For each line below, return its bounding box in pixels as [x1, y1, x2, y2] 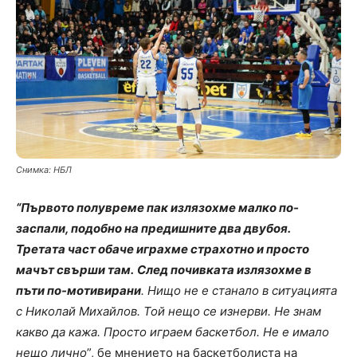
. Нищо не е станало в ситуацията [141, 282, 337, 298]
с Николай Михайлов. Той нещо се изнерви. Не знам [16, 303, 321, 319]
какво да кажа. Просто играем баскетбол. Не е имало [16, 324, 329, 339]
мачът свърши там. [16, 261, 134, 277]
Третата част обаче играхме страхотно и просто [16, 241, 309, 257]
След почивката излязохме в [137, 261, 312, 277]
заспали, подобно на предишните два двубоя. [16, 220, 290, 236]
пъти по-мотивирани [16, 282, 141, 298]
